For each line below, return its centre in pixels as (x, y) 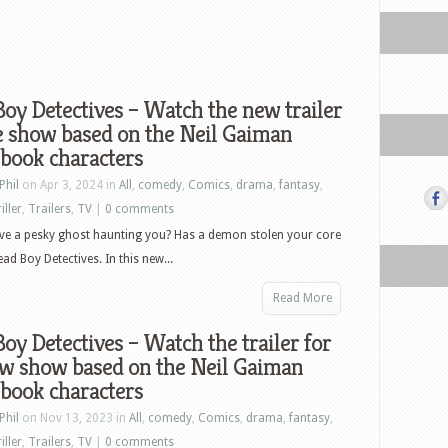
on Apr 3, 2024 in (69, 185)
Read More (302, 298)
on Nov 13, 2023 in (74, 418)
